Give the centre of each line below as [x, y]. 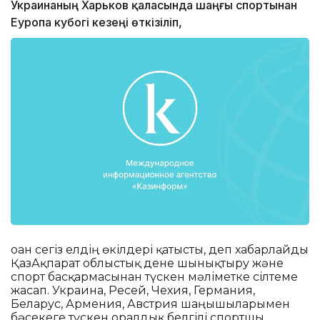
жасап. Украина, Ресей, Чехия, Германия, [133, 290]
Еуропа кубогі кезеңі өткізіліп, [96, 22]
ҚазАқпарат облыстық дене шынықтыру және [147, 263]
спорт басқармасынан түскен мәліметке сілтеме [154, 276]
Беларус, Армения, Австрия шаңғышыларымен [150, 304]
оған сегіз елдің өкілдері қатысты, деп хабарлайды [160, 249]
